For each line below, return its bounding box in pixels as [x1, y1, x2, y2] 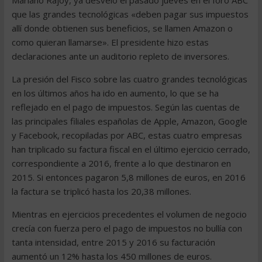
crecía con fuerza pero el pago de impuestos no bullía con [11, 222, 242, 234]
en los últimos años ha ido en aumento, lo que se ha [11, 87, 219, 99]
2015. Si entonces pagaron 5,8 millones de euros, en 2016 [11, 171, 246, 183]
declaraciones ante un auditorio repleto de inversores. [11, 50, 229, 62]
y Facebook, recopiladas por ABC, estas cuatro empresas [11, 129, 242, 141]
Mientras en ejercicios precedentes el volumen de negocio [11, 208, 247, 220]
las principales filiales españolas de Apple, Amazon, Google [11, 115, 247, 127]
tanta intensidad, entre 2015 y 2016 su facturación [11, 236, 215, 248]
